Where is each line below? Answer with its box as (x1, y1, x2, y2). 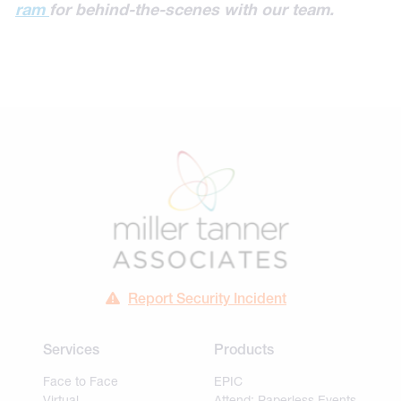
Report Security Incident (128, 290, 286, 308)
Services (43, 341, 99, 359)
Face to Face (43, 373, 118, 389)
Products (214, 341, 274, 359)
